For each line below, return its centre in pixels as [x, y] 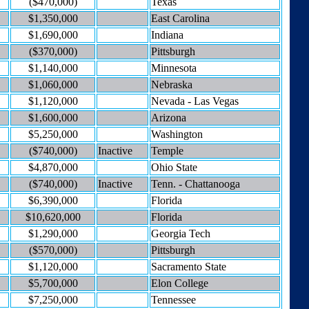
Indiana [167, 34]
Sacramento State [189, 266]
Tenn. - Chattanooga [196, 183]
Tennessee [173, 299]
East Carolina [180, 18]
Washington [177, 134]
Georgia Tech [181, 233]
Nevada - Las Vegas [195, 101]
